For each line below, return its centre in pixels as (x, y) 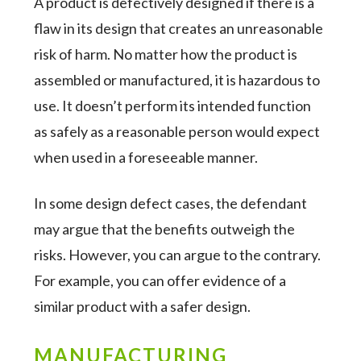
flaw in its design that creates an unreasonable (179, 28)
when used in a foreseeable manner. (146, 157)
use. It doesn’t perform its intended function (173, 106)
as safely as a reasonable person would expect (177, 131)
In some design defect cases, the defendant (171, 203)
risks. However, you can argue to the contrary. (178, 255)
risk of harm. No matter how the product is (166, 54)
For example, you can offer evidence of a (160, 280)
